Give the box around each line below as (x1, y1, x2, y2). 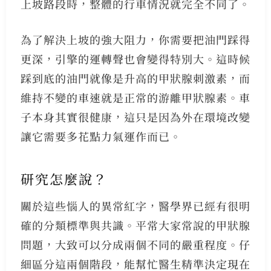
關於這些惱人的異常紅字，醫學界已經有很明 (20, 197, 250, 214)
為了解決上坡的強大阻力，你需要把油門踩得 (20, 31, 250, 48)
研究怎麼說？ (20, 169, 108, 188)
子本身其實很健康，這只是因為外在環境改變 (20, 109, 250, 125)
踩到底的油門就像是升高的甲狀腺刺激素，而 (20, 70, 250, 87)
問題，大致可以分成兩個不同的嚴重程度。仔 (20, 236, 250, 252)
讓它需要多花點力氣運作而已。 (20, 128, 181, 145)
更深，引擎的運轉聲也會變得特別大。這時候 (20, 51, 250, 67)
